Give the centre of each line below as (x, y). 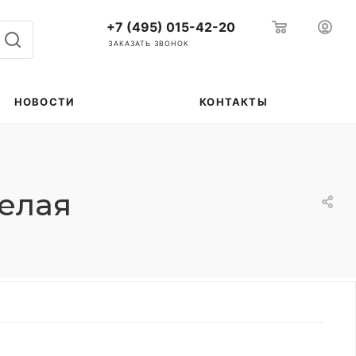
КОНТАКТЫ (234, 102)
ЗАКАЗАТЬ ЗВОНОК (149, 43)
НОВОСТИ (44, 102)
